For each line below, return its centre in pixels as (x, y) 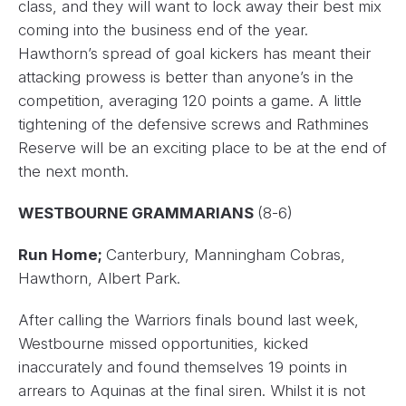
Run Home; (62, 255)
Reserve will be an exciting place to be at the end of (203, 148)
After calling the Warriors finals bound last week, (188, 320)
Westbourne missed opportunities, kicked (163, 344)
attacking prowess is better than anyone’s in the (186, 77)
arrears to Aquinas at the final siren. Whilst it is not (192, 391)
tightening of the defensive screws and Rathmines (193, 125)
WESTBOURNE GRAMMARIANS (138, 213)
